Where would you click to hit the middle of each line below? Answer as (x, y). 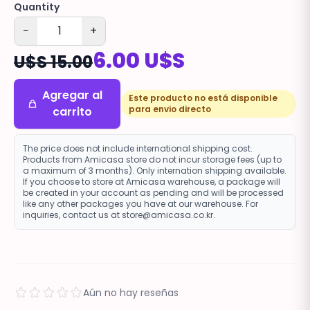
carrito (72, 111)
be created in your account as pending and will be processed (153, 192)
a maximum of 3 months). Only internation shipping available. (155, 170)
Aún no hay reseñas (131, 292)
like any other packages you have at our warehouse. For (140, 203)
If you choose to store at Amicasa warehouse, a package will (152, 181)
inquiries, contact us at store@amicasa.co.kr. (119, 215)
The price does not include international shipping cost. (138, 148)
